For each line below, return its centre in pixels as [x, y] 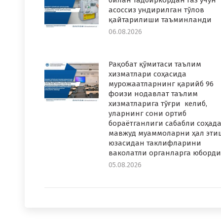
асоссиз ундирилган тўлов [156, 10]
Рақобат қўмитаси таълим [155, 64]
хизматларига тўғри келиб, [158, 104]
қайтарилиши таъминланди [160, 20]
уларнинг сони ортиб [147, 113]
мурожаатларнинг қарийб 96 [161, 84]
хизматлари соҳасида [147, 74]
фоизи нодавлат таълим [153, 94]
